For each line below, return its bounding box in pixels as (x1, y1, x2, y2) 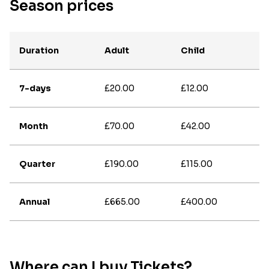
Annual (19, 196, 50, 207)
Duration (19, 44, 59, 56)
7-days (19, 82, 51, 94)
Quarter (19, 158, 55, 169)
